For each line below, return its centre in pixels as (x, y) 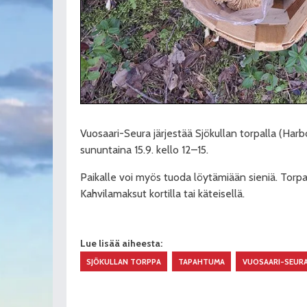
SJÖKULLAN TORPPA (124, 261)
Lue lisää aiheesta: (121, 244)
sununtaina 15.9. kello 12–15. (144, 150)
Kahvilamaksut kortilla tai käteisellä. (162, 193)
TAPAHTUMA (202, 261)
